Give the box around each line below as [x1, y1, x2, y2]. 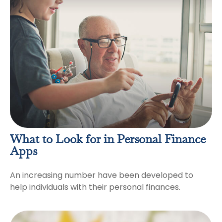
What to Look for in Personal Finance [10, 134, 206, 146]
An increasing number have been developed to [10, 169, 193, 181]
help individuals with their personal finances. [10, 181, 180, 193]
